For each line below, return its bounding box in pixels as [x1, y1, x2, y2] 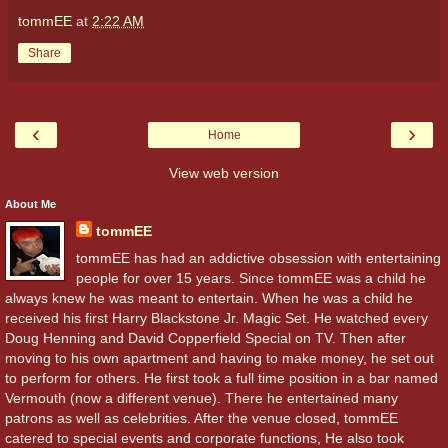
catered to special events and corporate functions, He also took [5, 429, 404, 446]
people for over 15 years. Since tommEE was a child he [75, 269, 426, 286]
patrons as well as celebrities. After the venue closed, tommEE [5, 409, 398, 426]
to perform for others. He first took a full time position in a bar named [5, 369, 438, 386]
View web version [169, 164, 279, 181]
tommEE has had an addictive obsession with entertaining [75, 249, 441, 266]
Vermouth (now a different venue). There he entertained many [5, 389, 398, 406]
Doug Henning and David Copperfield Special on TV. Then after [5, 329, 406, 346]
